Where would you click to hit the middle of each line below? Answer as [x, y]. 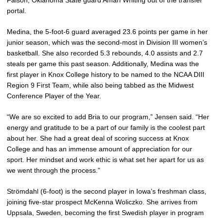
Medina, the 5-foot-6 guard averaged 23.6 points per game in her [107, 32]
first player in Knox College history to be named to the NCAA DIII [106, 74]
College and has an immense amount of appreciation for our [100, 149]
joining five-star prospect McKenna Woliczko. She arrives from [102, 202]
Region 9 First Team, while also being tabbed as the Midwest [100, 85]
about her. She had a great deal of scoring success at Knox [98, 138]
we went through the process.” [54, 170]
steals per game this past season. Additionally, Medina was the [103, 64]
